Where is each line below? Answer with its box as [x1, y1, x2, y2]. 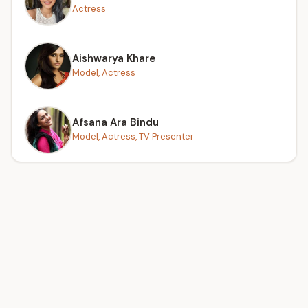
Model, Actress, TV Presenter [72, 130, 194, 142]
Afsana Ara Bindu [72, 115, 159, 129]
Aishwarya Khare [72, 51, 155, 65]
